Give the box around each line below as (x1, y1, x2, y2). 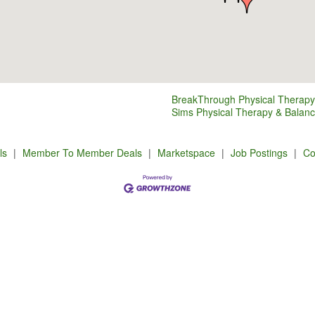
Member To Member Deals (22, 146, 142, 160)
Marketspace (157, 146, 215, 160)
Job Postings (230, 146, 288, 160)
